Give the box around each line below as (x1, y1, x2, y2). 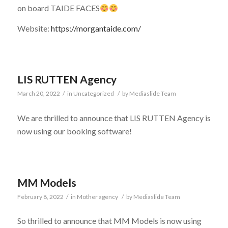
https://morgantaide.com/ (50, 23, 141, 33)
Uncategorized (73, 90, 114, 98)
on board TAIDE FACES (17, 3, 100, 13)
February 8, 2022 (17, 192, 64, 201)
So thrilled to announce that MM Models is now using (17, 216, 202, 226)
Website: (17, 23, 51, 33)
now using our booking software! (17, 126, 132, 136)
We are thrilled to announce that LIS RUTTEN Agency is (17, 112, 211, 123)
